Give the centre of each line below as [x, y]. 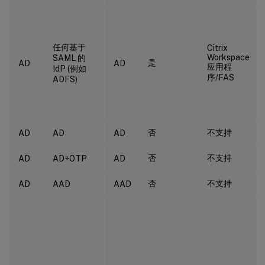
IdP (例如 [70, 68]
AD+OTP [70, 158]
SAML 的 [69, 58]
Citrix [217, 48]
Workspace [228, 57]
